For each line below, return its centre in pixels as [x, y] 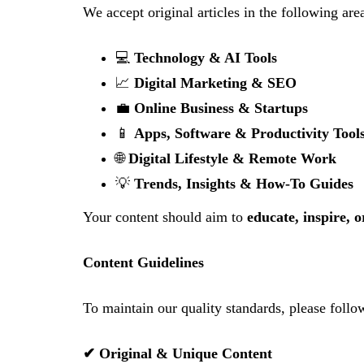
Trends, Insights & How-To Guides [244, 184]
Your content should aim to [165, 217]
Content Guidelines [143, 262]
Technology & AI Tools [206, 58]
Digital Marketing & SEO [215, 83]
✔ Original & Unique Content [178, 353]
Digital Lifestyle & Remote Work [232, 158]
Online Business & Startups [221, 108]
